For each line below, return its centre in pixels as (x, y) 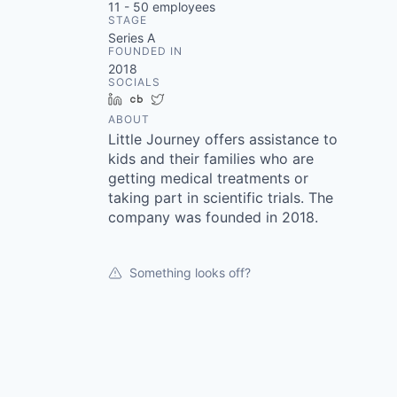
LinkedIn (153, 99)
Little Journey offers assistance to (223, 139)
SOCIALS (134, 82)
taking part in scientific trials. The (221, 198)
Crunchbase (185, 99)
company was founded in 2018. (213, 217)
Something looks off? (190, 272)
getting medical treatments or (208, 178)
